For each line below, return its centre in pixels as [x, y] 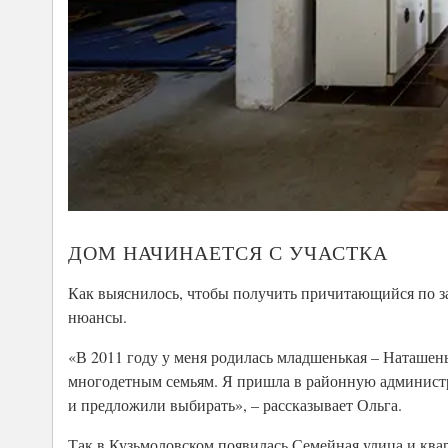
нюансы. [97, 316]
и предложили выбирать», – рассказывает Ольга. [235, 404]
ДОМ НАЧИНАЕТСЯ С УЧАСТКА [228, 252]
